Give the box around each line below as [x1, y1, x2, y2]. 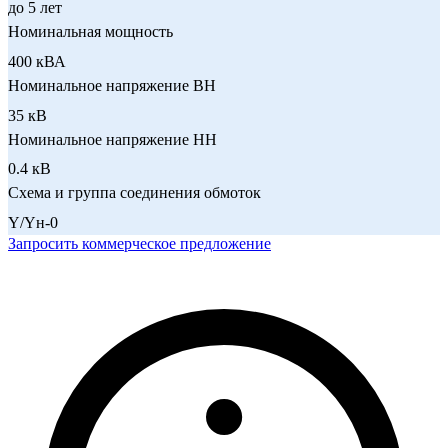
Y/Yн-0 [8, 213, 58, 231]
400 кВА [8, 52, 66, 70]
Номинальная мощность [8, 23, 173, 41]
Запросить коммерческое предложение [8, 234, 271, 252]
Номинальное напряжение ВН [8, 76, 216, 94]
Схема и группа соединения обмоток [8, 184, 261, 202]
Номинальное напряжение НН [8, 130, 217, 148]
